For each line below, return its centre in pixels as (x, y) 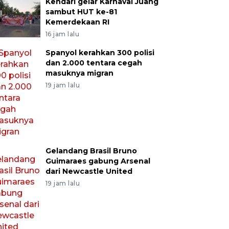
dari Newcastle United (89, 171)
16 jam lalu (62, 34)
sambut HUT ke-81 (81, 12)
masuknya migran (79, 73)
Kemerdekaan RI (77, 22)
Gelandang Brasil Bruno (91, 151)
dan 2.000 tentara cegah (94, 63)
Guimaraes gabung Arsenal (98, 161)
